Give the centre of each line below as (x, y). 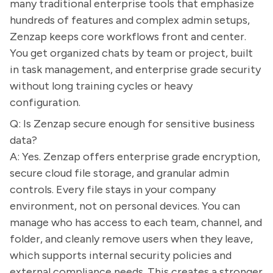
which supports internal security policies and (121, 255)
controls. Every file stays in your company (113, 190)
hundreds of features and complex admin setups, (130, 20)
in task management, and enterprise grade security (135, 69)
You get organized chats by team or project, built (131, 53)
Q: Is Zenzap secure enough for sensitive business (132, 124)
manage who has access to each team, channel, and (136, 222)
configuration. (45, 102)
